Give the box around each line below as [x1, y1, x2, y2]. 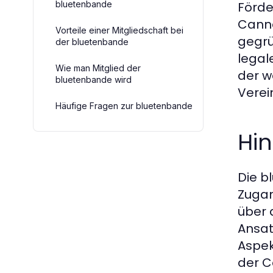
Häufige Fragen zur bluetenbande [55, 100, 193, 111]
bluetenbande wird [55, 74, 132, 85]
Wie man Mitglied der [55, 62, 141, 73]
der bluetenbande [55, 36, 129, 47]
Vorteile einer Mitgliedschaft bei [55, 24, 183, 35]
